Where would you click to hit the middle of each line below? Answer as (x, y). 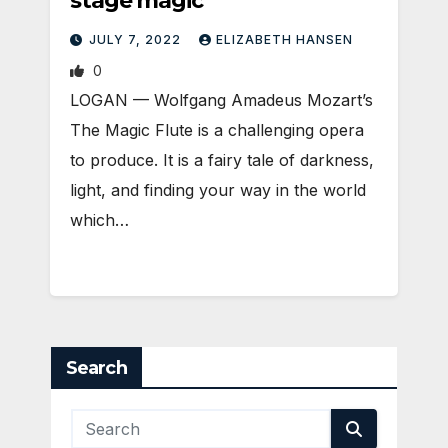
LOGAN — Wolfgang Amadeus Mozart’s (221, 100)
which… (99, 220)
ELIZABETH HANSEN (284, 40)
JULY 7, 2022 (137, 40)
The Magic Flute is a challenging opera (217, 130)
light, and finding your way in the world (218, 190)
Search (96, 367)
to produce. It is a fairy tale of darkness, (222, 160)
